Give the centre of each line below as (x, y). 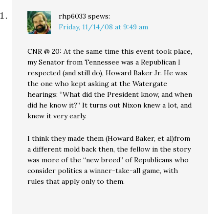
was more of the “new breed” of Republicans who (108, 160)
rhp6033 (73, 16)
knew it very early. (57, 116)
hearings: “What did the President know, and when (110, 95)
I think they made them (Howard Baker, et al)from (109, 139)
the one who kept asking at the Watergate (98, 84)
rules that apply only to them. (76, 182)
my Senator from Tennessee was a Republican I (104, 62)
